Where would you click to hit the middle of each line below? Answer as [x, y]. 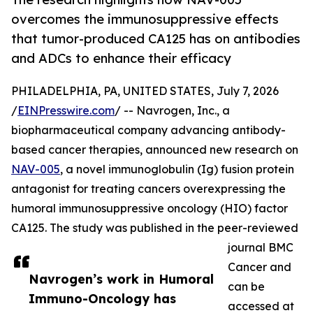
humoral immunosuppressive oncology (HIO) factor [150, 209]
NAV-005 [36, 169]
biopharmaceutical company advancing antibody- [148, 130]
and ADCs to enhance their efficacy [121, 58]
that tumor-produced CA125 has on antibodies [156, 39]
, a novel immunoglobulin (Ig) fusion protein [177, 169]
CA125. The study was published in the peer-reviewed [155, 228]
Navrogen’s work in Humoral [121, 279]
